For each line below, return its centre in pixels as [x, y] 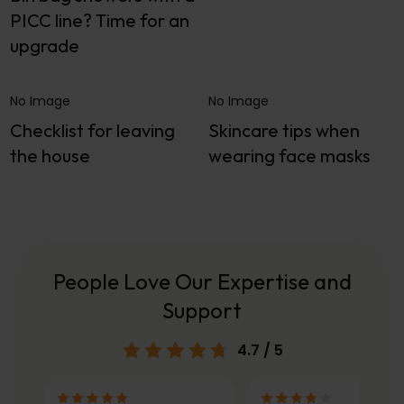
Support [202, 311]
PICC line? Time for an [100, 20]
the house [50, 155]
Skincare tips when [285, 130]
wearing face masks [290, 155]
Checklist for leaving [93, 130]
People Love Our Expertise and [202, 282]
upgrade [45, 45]
